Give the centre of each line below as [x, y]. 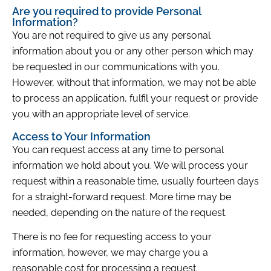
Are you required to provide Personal [106, 11]
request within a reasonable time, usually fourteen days [135, 181]
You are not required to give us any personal [111, 36]
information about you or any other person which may [133, 51]
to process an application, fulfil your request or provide [135, 99]
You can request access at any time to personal [118, 149]
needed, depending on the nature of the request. [119, 212]
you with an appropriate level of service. [101, 114]
